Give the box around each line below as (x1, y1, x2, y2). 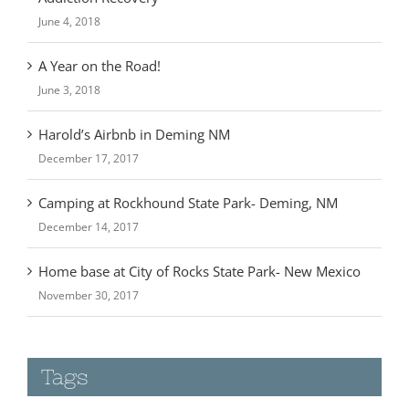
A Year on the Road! (38, 34, 161, 53)
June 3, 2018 (38, 59, 100, 76)
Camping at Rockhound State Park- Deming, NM (38, 171, 338, 190)
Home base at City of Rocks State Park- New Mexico (38, 239, 361, 258)
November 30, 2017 (38, 265, 139, 281)
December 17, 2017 (38, 128, 139, 144)
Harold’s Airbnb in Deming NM (38, 102, 230, 121)
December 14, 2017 (38, 196, 139, 213)
